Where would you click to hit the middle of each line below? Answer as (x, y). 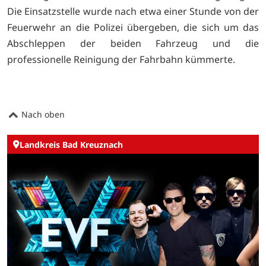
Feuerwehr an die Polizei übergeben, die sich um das (133, 28)
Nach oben (42, 115)
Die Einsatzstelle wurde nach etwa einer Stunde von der (133, 12)
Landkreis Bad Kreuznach (71, 144)
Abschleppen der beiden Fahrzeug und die (133, 44)
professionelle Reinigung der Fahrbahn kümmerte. (121, 60)
